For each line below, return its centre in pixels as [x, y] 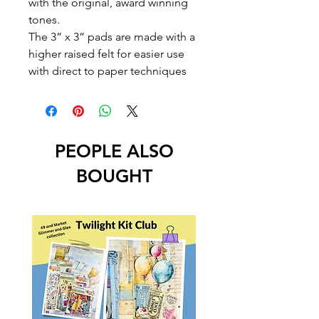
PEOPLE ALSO [114, 151]
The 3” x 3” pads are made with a [112, 37]
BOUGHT [114, 176]
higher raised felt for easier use [106, 54]
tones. [44, 20]
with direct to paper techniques [108, 71]
